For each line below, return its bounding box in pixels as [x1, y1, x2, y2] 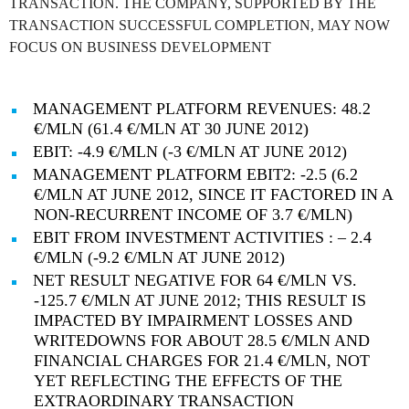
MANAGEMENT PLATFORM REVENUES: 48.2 [33, 100, 371, 119]
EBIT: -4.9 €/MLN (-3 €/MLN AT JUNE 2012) [33, 142, 347, 162]
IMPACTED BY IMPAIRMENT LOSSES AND [34, 311, 352, 330]
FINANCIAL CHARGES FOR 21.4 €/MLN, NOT [34, 351, 370, 371]
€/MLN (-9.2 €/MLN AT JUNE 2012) [34, 248, 285, 267]
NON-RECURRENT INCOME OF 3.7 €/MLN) [34, 205, 352, 225]
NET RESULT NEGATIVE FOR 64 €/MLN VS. [33, 271, 357, 290]
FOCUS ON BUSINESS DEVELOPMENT [9, 39, 271, 56]
